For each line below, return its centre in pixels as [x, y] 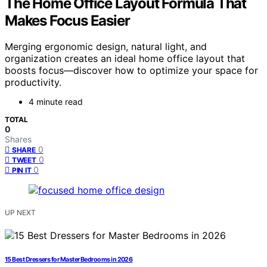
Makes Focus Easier [67, 20]
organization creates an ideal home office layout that [125, 59]
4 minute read [56, 102]
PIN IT [22, 170]
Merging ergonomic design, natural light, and [106, 47]
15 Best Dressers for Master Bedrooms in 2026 [69, 260]
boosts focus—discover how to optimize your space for [131, 71]
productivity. [33, 83]
